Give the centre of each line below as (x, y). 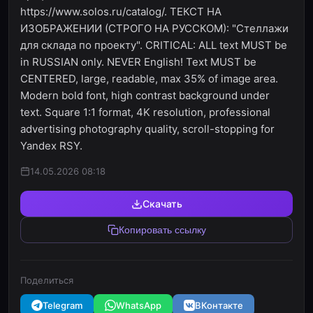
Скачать (162, 204)
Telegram (63, 305)
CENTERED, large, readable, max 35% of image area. (149, 79)
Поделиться (47, 280)
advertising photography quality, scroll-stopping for (147, 129)
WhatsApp (139, 305)
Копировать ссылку (162, 230)
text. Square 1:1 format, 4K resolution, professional (145, 112)
